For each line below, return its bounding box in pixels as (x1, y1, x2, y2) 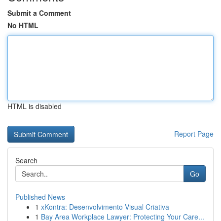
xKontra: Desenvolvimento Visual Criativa (41, 202, 169, 212)
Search (15, 155, 37, 165)
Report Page (174, 129, 214, 139)
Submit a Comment (7, 8, 71, 18)
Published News (15, 192, 65, 202)
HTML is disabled (7, 101, 62, 111)
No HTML (7, 20, 38, 30)
